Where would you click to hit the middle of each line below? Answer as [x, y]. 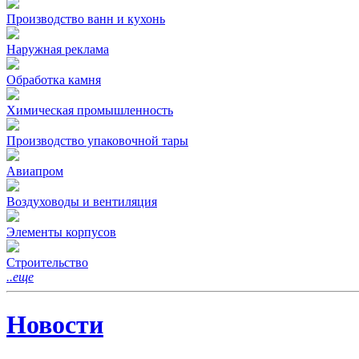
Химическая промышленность [90, 111]
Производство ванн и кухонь [86, 19]
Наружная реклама [58, 50]
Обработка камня [54, 80]
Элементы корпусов [61, 232]
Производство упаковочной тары [97, 141]
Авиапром [35, 171]
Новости [55, 324]
